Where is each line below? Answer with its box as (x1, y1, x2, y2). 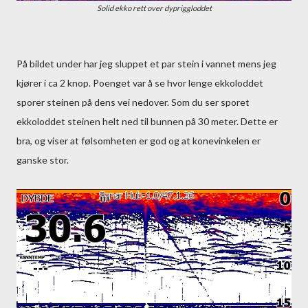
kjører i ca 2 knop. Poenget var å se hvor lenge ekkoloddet (16, 77, 263, 89)
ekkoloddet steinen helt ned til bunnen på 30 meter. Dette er (16, 115, 278, 127)
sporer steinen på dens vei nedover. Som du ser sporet (16, 96, 250, 108)
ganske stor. (16, 154, 69, 166)
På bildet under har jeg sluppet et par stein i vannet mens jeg (16, 58, 276, 69)
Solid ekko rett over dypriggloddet (96, 3, 212, 12)
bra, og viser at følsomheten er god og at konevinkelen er (16, 135, 261, 146)
